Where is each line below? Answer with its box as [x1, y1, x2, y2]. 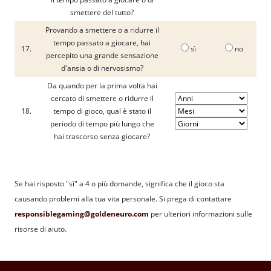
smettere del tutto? [70, 7, 134, 18]
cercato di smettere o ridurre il [50, 93, 154, 103]
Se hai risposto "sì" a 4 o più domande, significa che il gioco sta [15, 178, 224, 189]
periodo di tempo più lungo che [50, 119, 154, 129]
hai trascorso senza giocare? [54, 131, 150, 142]
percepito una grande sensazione [45, 50, 158, 60]
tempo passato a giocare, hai [53, 38, 151, 48]
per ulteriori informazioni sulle [149, 209, 252, 219]
